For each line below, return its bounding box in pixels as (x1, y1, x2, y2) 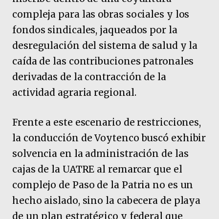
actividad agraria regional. (12, 87, 136, 99)
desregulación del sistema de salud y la (12, 40, 198, 52)
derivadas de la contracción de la (12, 71, 166, 83)
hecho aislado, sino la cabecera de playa (12, 195, 201, 207)
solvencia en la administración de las (12, 148, 189, 160)
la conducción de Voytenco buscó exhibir (12, 132, 206, 144)
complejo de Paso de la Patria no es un (12, 179, 194, 191)
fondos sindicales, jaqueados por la (12, 24, 177, 36)
